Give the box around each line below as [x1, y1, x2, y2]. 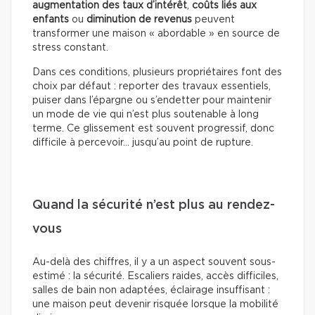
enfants [32, 14, 69, 25]
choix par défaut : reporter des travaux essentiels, [32, 81, 271, 91]
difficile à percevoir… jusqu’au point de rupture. [32, 137, 253, 148]
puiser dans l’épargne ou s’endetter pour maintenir [32, 95, 271, 105]
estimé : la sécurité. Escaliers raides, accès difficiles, [32, 271, 278, 281]
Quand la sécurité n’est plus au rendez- [32, 198, 275, 212]
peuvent [195, 14, 235, 25]
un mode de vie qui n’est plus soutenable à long [32, 109, 259, 120]
